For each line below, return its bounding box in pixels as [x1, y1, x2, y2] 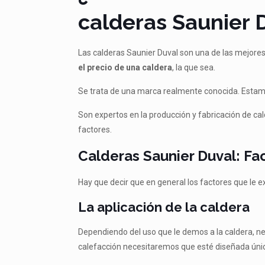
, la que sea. [172, 63, 216, 72]
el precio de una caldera [78, 63, 173, 72]
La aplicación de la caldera [78, 199, 250, 215]
